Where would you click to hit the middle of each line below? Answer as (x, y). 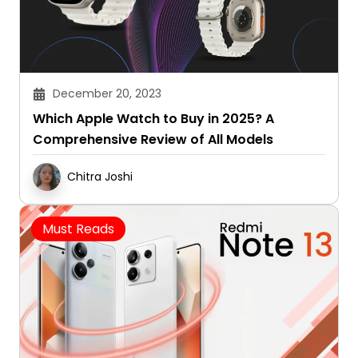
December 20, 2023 (107, 93)
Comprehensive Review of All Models (153, 139)
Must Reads (78, 229)
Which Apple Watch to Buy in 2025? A (153, 118)
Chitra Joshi (100, 176)
